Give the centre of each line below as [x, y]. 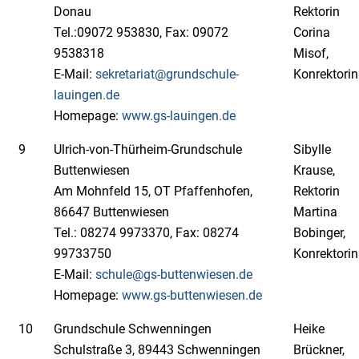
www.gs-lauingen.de [179, 116]
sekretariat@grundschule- [167, 74]
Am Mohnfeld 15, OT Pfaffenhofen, [153, 191]
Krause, [314, 170]
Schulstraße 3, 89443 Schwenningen [157, 350]
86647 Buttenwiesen [111, 212]
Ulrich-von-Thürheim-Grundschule [148, 149]
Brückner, [319, 350]
